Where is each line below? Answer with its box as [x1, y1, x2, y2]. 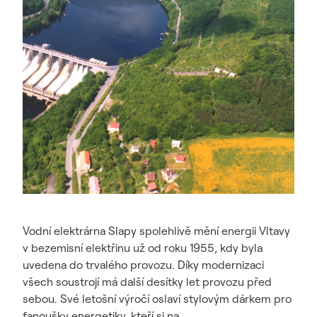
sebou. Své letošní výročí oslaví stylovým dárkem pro [23, 292, 292, 306]
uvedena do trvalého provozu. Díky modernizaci [23, 258, 264, 272]
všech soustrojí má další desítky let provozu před [23, 275, 272, 289]
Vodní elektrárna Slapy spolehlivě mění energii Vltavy [23, 224, 290, 238]
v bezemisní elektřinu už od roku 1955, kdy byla [23, 241, 263, 255]
